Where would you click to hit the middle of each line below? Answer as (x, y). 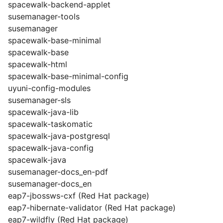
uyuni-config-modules (49, 88)
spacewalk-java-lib (43, 112)
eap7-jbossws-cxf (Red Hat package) (79, 196)
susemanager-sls (39, 100)
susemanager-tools (44, 16)
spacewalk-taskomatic (50, 124)
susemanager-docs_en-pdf (58, 172)
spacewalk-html (38, 64)
